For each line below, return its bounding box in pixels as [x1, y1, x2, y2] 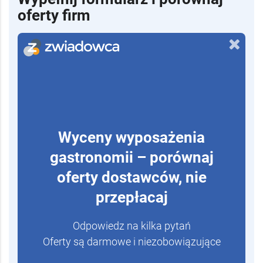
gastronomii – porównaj [49, 149, 214, 167]
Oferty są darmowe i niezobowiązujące [42, 235, 221, 248]
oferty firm [18, 6, 90, 24]
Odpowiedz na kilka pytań [72, 220, 191, 232]
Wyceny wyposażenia [58, 129, 205, 147]
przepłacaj [95, 188, 168, 207]
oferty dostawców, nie [56, 168, 207, 187]
